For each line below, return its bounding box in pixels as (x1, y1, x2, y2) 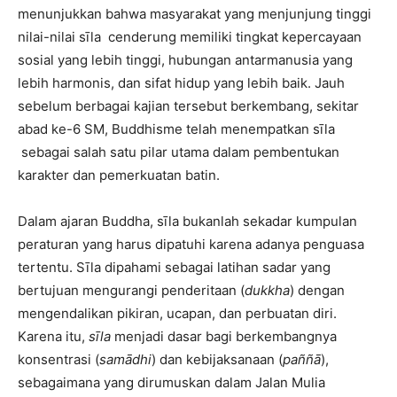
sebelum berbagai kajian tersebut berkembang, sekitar (18, 97, 359, 115)
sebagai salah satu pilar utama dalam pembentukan (18, 144, 339, 161)
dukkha (245, 282, 290, 300)
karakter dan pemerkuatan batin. (18, 167, 220, 184)
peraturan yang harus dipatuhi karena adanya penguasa (18, 236, 364, 253)
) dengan (290, 282, 345, 300)
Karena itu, (18, 328, 89, 346)
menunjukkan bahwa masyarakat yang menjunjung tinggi (18, 5, 371, 23)
